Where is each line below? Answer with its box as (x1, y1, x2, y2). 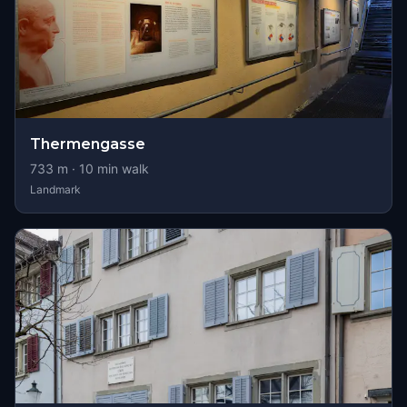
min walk (94, 161, 149, 176)
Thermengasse (30, 135, 145, 153)
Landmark (30, 183, 81, 196)
